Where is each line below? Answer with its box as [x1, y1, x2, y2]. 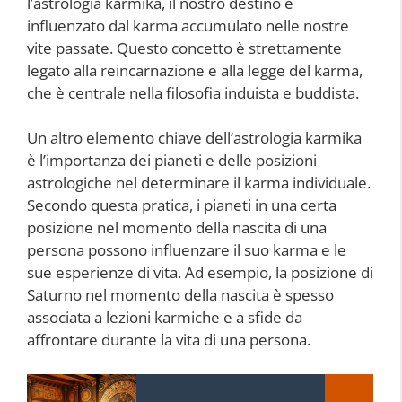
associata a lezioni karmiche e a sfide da [27, 307, 302, 328]
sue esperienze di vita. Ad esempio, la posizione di [27, 262, 373, 284]
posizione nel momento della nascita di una [27, 217, 327, 239]
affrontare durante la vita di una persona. [27, 329, 310, 351]
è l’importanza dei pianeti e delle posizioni [27, 150, 317, 171]
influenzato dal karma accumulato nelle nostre [27, 14, 349, 36]
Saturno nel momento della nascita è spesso [27, 284, 334, 306]
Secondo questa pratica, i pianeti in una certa [27, 195, 336, 216]
